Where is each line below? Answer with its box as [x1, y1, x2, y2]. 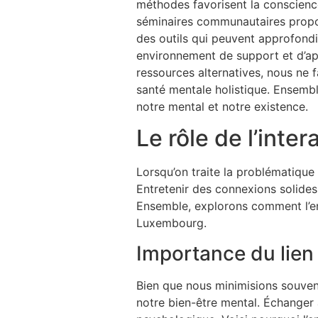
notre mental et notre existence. [136, 99, 308, 114]
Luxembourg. [136, 216, 207, 231]
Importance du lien [136, 241, 314, 265]
